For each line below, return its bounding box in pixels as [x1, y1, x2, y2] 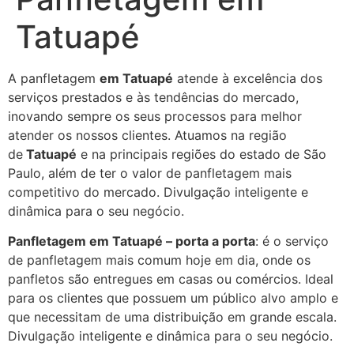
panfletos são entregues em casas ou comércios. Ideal [8, 271, 333, 288]
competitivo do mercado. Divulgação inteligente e [8, 184, 308, 200]
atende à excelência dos [173, 70, 322, 86]
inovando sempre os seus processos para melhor [8, 108, 302, 124]
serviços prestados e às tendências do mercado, [8, 89, 299, 105]
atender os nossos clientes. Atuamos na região [8, 127, 287, 143]
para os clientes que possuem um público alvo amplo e [8, 290, 338, 307]
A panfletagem [8, 70, 100, 86]
